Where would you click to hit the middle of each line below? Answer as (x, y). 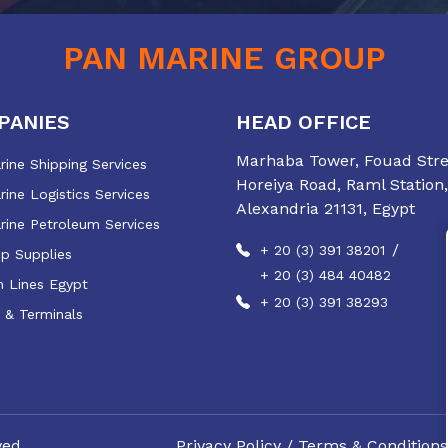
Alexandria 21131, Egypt (325, 208)
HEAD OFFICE (303, 121)
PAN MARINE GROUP (224, 57)
